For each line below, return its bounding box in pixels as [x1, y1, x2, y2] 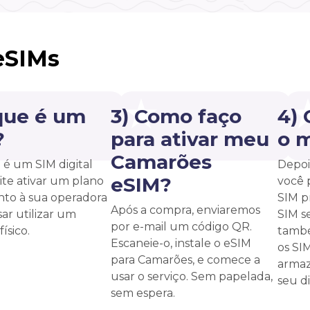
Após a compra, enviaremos [111, 203, 260, 217]
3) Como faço [111, 104, 241, 128]
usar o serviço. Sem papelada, [111, 269, 273, 283]
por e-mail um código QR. [111, 219, 252, 233]
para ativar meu [111, 127, 269, 151]
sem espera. [111, 286, 175, 300]
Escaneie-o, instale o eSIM [111, 236, 251, 250]
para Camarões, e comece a [111, 253, 260, 266]
